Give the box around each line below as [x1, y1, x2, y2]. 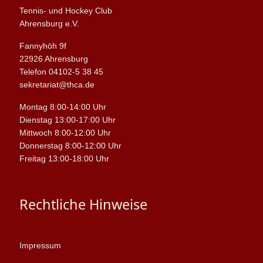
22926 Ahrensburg [19, 54, 88, 64]
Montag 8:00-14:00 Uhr [19, 102, 106, 112]
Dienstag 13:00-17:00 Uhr [19, 115, 116, 125]
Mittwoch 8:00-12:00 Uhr [19, 128, 111, 138]
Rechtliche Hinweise [19, 195, 147, 214]
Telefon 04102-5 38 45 [19, 67, 103, 77]
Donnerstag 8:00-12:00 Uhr [19, 141, 122, 151]
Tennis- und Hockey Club [19, 6, 112, 16]
